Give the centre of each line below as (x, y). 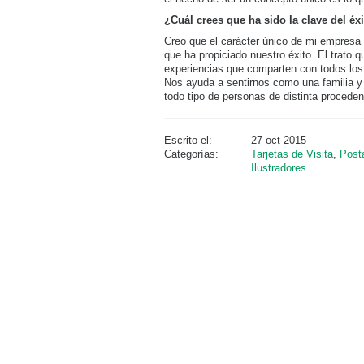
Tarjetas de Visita (292, 154)
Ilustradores (278, 168)
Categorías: (191, 154)
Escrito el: (188, 140)
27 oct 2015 (278, 140)
